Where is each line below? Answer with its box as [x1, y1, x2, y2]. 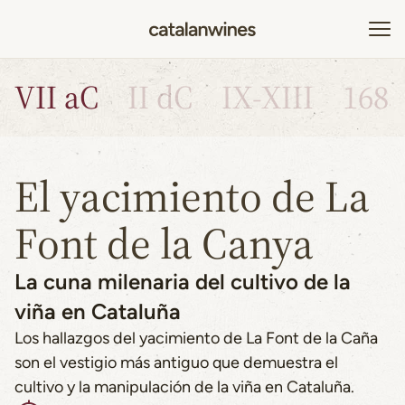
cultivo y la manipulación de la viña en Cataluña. [14, 377, 354, 397]
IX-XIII [221, 75, 314, 119]
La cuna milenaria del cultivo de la [14, 268, 351, 295]
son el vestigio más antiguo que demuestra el [14, 353, 338, 372]
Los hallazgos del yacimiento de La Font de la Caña [14, 328, 378, 348]
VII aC [14, 75, 99, 119]
